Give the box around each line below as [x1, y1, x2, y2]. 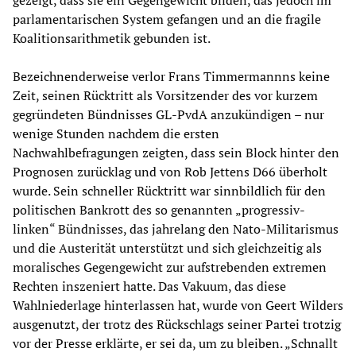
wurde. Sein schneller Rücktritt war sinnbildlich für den [13, 182, 326, 200]
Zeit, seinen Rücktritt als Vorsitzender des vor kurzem [13, 87, 318, 105]
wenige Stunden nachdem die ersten [13, 125, 219, 143]
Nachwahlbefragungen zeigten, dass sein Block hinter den [13, 144, 339, 162]
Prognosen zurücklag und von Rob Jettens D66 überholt [13, 163, 327, 181]
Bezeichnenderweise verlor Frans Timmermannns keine [13, 68, 330, 86]
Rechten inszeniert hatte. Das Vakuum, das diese [13, 277, 286, 296]
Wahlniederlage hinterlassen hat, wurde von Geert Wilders [13, 296, 343, 315]
